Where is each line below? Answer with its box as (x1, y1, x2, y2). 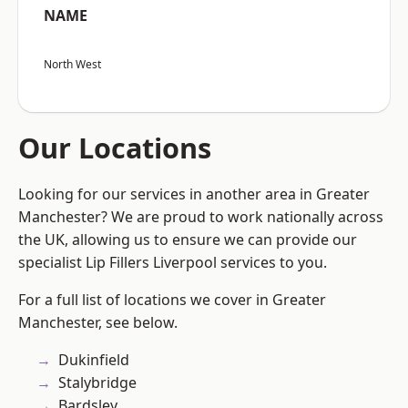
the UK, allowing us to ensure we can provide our (18, 229, 357, 250)
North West (44, 56, 101, 73)
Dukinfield (58, 350, 129, 371)
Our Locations (18, 128, 211, 168)
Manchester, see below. (18, 312, 178, 333)
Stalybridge (58, 372, 137, 393)
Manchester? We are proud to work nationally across (18, 207, 383, 228)
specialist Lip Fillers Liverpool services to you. (18, 252, 327, 273)
